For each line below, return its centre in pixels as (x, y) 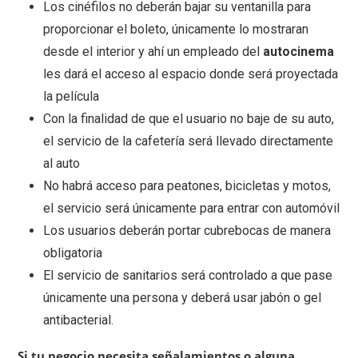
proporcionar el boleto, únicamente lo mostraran (176, 30)
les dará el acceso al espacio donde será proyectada (191, 74)
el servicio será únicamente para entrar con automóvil (191, 209)
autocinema (298, 52)
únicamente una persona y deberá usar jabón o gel (182, 298)
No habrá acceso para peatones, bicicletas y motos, (187, 186)
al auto (62, 164)
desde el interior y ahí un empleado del (153, 52)
